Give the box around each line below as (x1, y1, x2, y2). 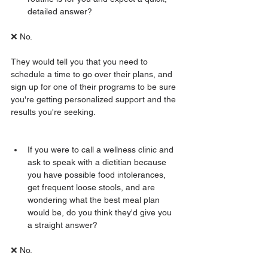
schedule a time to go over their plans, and (11, 69, 175, 79)
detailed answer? (28, 7, 95, 16)
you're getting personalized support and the (11, 95, 178, 104)
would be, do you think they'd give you (28, 208, 174, 217)
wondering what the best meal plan (28, 195, 162, 205)
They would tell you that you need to (11, 57, 150, 66)
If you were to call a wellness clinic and (28, 145, 176, 154)
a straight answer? (28, 220, 100, 230)
